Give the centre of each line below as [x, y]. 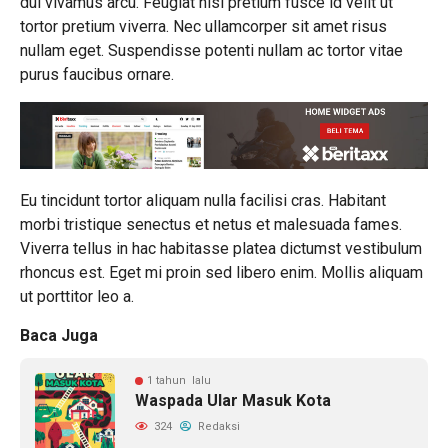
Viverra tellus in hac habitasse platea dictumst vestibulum [221, 248]
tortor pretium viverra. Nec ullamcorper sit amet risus [203, 26]
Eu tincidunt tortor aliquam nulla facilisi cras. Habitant [203, 200]
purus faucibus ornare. [97, 74]
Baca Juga [59, 335]
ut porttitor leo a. [77, 296]
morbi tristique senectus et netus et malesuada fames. [211, 224]
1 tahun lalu [179, 380]
